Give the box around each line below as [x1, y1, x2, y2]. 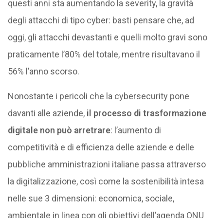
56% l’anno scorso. [7, 66, 79, 76]
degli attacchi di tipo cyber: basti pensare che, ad [7, 15, 194, 25]
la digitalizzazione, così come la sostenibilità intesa [7, 176, 204, 186]
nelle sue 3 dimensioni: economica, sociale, [7, 193, 174, 203]
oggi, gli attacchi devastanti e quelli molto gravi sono [7, 32, 207, 42]
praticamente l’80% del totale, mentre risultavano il [7, 49, 200, 59]
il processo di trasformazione [86, 108, 206, 118]
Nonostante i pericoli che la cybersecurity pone [7, 91, 189, 101]
